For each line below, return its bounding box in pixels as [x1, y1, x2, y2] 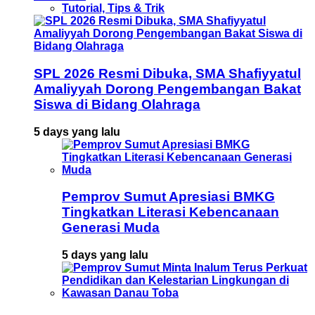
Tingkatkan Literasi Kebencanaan [62, 205, 279, 220]
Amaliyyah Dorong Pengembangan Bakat [34, 82, 301, 97]
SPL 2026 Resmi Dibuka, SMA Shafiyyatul [34, 66, 301, 82]
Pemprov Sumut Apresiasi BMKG [62, 189, 275, 205]
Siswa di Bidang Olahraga [34, 97, 200, 112]
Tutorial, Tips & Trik [62, 2, 165, 15]
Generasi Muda [62, 220, 160, 236]
